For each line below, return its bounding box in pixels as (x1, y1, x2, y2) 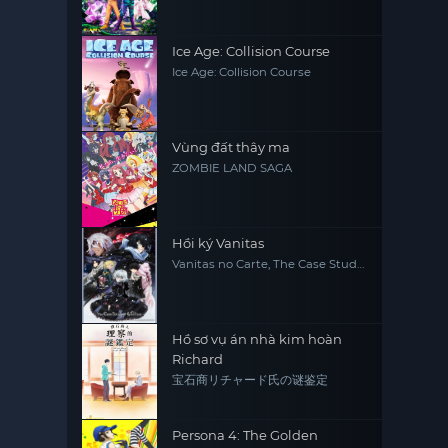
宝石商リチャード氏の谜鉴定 (172, 373, 329, 388)
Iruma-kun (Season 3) (172, 2, 297, 17)
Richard (172, 351, 224, 368)
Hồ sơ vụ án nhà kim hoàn (172, 331, 343, 348)
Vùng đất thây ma (172, 139, 291, 156)
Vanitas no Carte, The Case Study (172, 257, 364, 272)
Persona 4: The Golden (172, 427, 319, 444)
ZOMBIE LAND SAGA (172, 161, 293, 176)
